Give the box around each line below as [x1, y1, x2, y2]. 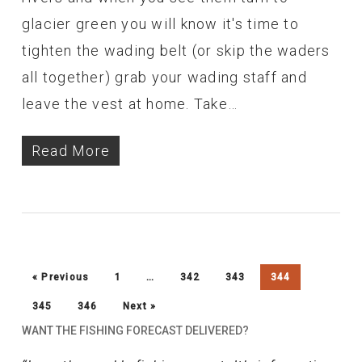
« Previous [32, 271, 90, 283]
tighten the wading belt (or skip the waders [21, 41, 330, 59]
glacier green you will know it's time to [21, 15, 299, 32]
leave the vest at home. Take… [21, 95, 238, 112]
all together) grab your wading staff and [21, 68, 307, 86]
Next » [122, 300, 157, 312]
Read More [31, 141, 111, 159]
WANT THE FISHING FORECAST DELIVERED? [21, 323, 249, 337]
